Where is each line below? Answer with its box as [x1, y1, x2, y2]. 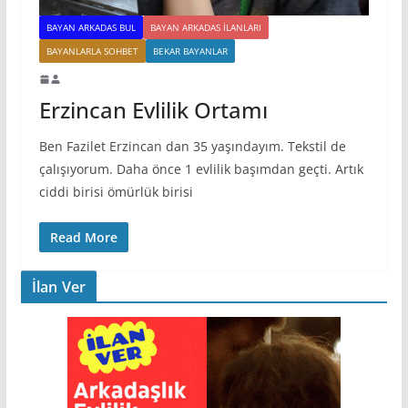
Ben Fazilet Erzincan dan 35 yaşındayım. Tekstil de [38, 137, 346, 155]
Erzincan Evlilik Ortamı [38, 94, 268, 125]
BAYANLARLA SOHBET [46, 44, 138, 57]
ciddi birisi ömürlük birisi [38, 182, 193, 200]
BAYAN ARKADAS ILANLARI [149, 20, 261, 34]
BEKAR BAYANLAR [152, 44, 228, 57]
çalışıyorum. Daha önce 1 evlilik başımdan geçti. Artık [38, 159, 363, 178]
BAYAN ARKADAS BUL [46, 20, 136, 34]
